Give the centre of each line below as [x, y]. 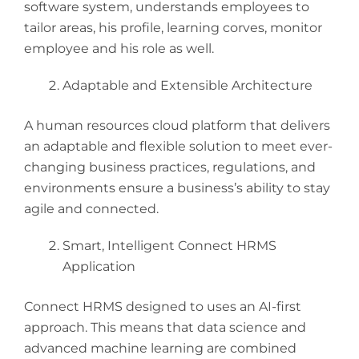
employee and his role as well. [119, 49]
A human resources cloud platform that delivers [177, 126]
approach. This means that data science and [165, 328]
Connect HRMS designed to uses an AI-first [163, 307]
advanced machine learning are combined [160, 349]
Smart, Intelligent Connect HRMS [169, 246]
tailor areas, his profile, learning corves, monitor [173, 28]
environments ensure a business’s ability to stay [177, 188]
